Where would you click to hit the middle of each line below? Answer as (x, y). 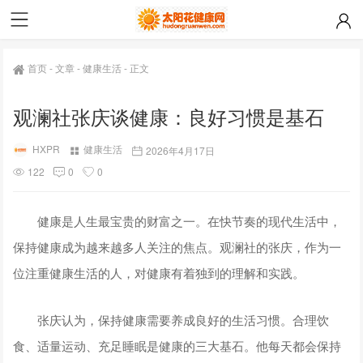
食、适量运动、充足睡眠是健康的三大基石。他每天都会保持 (177, 345)
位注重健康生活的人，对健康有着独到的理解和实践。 (159, 272)
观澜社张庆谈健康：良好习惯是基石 (169, 116)
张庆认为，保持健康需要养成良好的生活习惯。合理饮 (171, 319)
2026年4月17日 (181, 150)
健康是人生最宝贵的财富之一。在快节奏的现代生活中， (177, 220)
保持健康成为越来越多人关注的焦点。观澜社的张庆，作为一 (177, 246)
